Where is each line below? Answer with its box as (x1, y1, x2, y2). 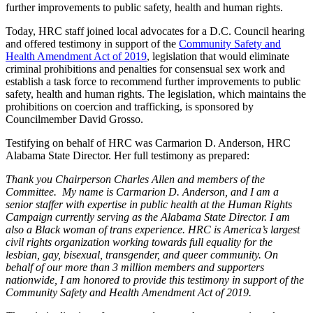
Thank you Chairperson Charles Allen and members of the (6, 173, 265, 185)
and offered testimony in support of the (6, 37, 179, 50)
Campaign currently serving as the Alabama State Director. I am (6, 210, 290, 223)
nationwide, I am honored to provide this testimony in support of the (6, 273, 304, 286)
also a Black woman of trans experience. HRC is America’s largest (6, 223, 300, 235)
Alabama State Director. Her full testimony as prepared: (6, 149, 249, 161)
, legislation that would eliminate (147, 50, 289, 62)
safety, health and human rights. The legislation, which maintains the (6, 87, 306, 100)
